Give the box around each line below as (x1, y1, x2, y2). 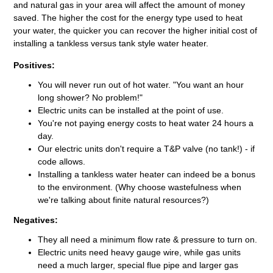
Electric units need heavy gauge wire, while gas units (38, 247, 241, 257)
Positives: (13, 60, 55, 70)
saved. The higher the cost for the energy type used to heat (13, 12, 243, 23)
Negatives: (13, 214, 58, 225)
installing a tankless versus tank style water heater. (13, 38, 209, 48)
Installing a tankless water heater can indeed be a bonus (38, 169, 256, 179)
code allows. (38, 156, 86, 166)
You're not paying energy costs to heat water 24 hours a (38, 118, 254, 128)
